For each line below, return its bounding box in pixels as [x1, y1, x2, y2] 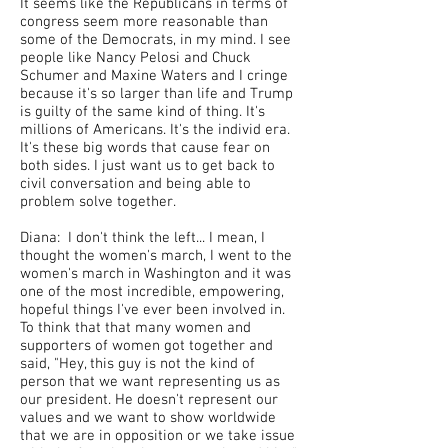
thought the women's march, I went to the [20, 247, 292, 265]
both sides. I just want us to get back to [20, 157, 275, 175]
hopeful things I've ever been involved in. [20, 301, 285, 319]
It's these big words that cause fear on [20, 139, 270, 157]
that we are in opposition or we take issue [20, 427, 295, 445]
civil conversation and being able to [20, 175, 251, 193]
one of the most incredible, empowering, [20, 283, 284, 301]
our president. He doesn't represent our [20, 391, 278, 409]
